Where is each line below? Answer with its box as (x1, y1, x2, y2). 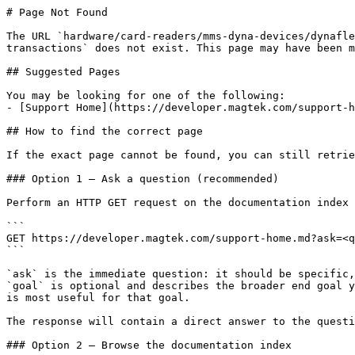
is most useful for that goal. (6, 292, 190, 303)
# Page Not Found (6, 6, 108, 18)
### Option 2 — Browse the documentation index (6, 339, 292, 351)
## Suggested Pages (6, 66, 120, 78)
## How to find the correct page (6, 125, 203, 137)
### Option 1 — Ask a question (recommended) (6, 173, 279, 185)
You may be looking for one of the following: (6, 90, 285, 101)
